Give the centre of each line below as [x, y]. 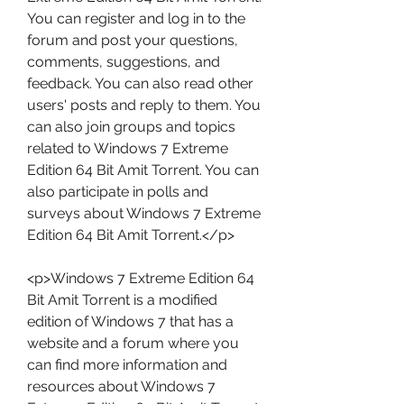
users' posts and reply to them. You [144, 105]
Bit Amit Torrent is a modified [122, 300]
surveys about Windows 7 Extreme [144, 213]
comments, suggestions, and [124, 62]
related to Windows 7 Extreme [128, 148]
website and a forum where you [133, 343]
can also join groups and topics [131, 127]
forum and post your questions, [133, 40]
